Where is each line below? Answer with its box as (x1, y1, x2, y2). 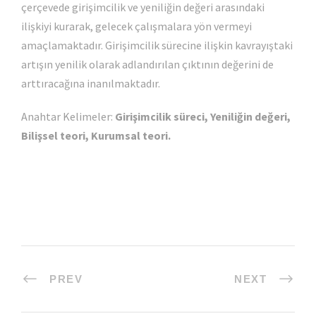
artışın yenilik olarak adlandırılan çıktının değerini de (21, 56, 274, 71)
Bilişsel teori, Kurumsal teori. (21, 128, 171, 142)
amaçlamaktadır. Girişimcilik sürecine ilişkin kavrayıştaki (21, 37, 293, 52)
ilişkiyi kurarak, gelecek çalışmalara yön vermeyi (21, 18, 252, 33)
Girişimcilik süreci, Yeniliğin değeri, (115, 109, 291, 123)
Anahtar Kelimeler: (21, 109, 115, 123)
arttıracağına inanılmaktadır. (21, 75, 160, 90)
